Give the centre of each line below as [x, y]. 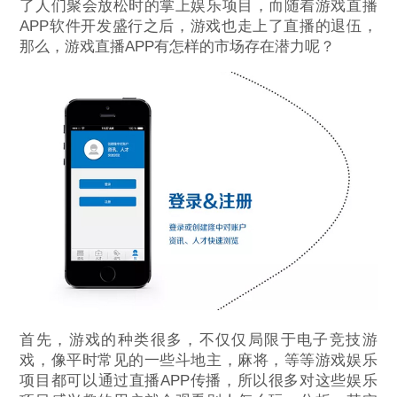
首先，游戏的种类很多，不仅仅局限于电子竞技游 [198, 339]
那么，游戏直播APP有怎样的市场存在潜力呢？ [178, 47]
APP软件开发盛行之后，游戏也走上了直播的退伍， [198, 27]
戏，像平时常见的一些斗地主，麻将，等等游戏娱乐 [198, 360]
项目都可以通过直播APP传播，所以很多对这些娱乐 [198, 380]
